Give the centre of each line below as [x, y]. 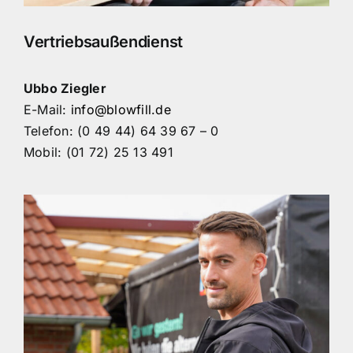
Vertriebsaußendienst [103, 42]
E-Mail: [47, 109]
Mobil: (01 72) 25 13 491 [98, 152]
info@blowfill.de [121, 109]
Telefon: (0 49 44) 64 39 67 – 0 [121, 130]
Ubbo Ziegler [65, 88]
